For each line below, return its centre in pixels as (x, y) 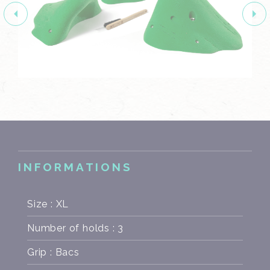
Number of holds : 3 (76, 228)
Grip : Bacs (53, 252)
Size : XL (48, 204)
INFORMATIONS (75, 167)
